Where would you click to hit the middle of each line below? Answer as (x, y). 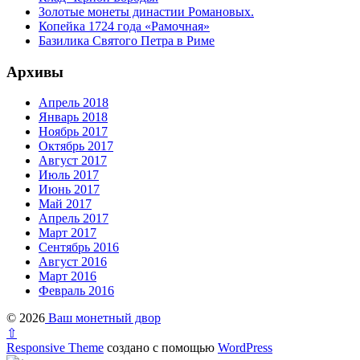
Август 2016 (73, 262)
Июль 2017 (69, 175)
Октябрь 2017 (76, 146)
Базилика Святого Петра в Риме (127, 40)
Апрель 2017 (74, 219)
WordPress (245, 348)
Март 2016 (67, 276)
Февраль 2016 (76, 291)
